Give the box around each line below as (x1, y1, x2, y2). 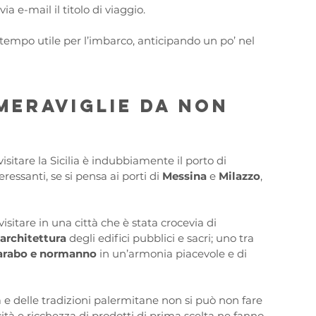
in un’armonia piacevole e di (97, 247, 250, 261)
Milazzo (219, 169, 260, 183)
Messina (162, 169, 209, 183)
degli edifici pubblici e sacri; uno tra (66, 231, 257, 245)
